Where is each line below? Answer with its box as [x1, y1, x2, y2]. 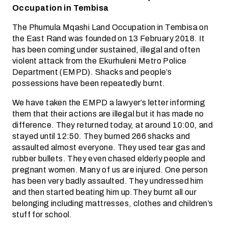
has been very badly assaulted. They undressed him [12, 175, 204, 187]
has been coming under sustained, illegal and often [12, 43, 200, 56]
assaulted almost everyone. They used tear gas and [12, 141, 206, 154]
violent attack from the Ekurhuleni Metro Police [12, 54, 187, 67]
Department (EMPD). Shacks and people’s [12, 66, 172, 78]
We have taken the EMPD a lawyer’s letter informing [12, 96, 205, 109]
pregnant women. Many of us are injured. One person [12, 163, 208, 176]
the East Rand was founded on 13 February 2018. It [12, 32, 205, 45]
